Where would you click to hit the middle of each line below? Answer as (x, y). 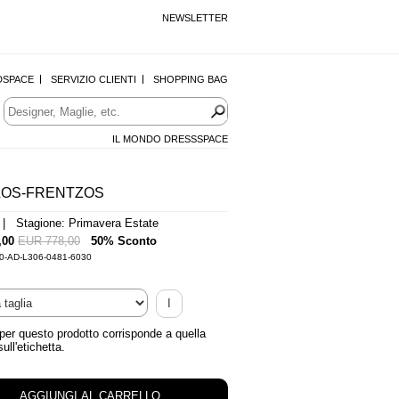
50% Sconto (124, 241)
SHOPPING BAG (191, 79)
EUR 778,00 (49, 241)
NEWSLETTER (195, 18)
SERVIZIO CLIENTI (94, 79)
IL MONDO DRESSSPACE (170, 139)
